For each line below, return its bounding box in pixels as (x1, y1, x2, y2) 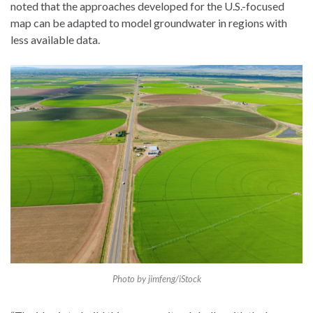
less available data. (10, 32, 100, 46)
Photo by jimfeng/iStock (112, 272, 201, 284)
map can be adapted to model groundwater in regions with (10, 15, 287, 29)
